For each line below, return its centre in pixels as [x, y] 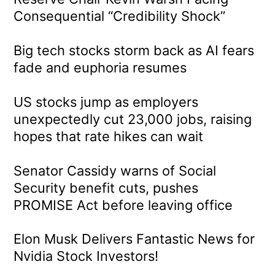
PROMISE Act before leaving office [123, 205]
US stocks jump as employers [106, 102]
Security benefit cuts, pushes [106, 188]
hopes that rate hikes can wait [109, 136]
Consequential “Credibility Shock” [120, 16]
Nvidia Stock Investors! [86, 256]
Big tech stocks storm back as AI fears [134, 51]
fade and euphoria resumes [100, 68]
